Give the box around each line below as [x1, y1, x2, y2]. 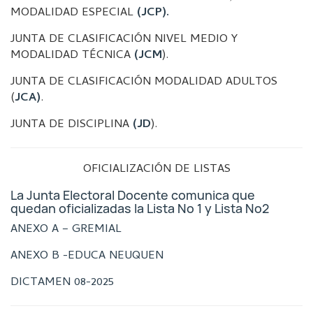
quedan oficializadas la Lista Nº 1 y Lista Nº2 [10, 201, 269, 217]
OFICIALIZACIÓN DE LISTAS [82, 160, 231, 180]
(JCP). [137, 3, 169, 23]
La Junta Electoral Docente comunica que [10, 187, 255, 203]
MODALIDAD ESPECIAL [10, 3, 137, 23]
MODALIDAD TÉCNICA [10, 46, 134, 66]
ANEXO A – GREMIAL [10, 220, 122, 240]
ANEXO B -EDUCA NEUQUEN [10, 247, 163, 266]
